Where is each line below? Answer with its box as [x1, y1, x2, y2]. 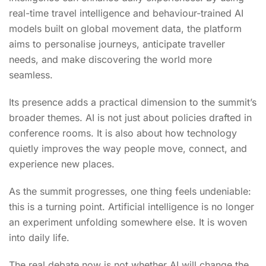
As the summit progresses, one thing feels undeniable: [9, 185, 251, 197]
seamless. [9, 68, 53, 81]
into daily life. [9, 231, 69, 243]
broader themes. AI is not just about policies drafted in [9, 111, 252, 123]
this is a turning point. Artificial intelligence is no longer [9, 200, 254, 213]
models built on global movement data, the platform [9, 22, 242, 34]
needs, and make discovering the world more [9, 53, 212, 65]
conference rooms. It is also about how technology [9, 126, 237, 139]
